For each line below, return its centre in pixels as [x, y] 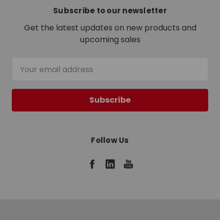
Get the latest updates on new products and [110, 28]
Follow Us [110, 140]
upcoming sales [110, 40]
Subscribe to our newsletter [110, 11]
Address [29, 75]
